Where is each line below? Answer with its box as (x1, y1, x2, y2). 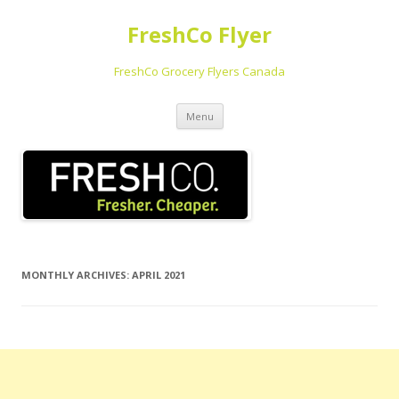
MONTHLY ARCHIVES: (21, 268, 132, 281)
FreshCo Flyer (127, 20, 272, 49)
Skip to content (223, 101, 311, 118)
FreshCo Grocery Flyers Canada (114, 63, 285, 79)
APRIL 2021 (132, 268, 185, 281)
